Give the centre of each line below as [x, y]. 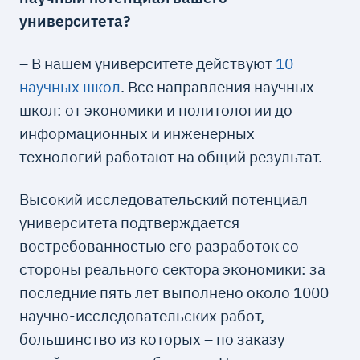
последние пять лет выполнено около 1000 [174, 292]
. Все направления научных [218, 87]
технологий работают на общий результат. [171, 157]
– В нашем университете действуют [148, 63]
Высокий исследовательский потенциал [164, 199]
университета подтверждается [130, 223]
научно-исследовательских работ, [142, 316]
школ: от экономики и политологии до [156, 110]
